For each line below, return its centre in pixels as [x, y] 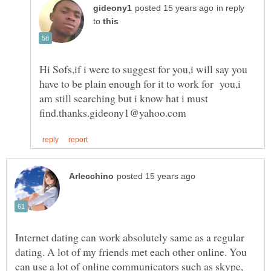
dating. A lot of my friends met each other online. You [131, 252]
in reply [230, 8]
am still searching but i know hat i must [124, 98]
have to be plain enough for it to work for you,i [140, 83]
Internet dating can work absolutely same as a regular [130, 237]
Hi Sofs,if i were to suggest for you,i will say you [143, 69]
